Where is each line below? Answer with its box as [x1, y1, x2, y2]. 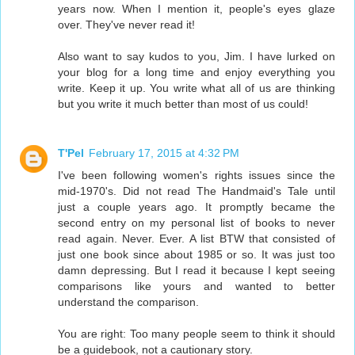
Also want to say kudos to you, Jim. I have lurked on [58, 49, 335, 63]
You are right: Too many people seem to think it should [58, 326, 335, 340]
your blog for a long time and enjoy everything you [58, 65, 335, 78]
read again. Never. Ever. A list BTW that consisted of [58, 231, 335, 245]
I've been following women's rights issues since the [58, 168, 335, 181]
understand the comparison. [58, 295, 200, 308]
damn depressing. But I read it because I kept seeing [58, 263, 335, 277]
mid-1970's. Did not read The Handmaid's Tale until [58, 184, 335, 197]
